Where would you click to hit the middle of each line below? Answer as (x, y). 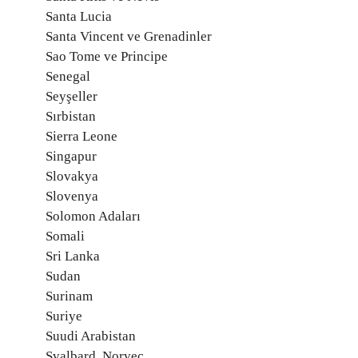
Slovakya (72, 176)
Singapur (71, 156)
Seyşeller (72, 96)
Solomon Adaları (93, 216)
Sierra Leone (82, 136)
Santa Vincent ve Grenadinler (129, 36)
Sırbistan (71, 116)
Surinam (69, 296)
